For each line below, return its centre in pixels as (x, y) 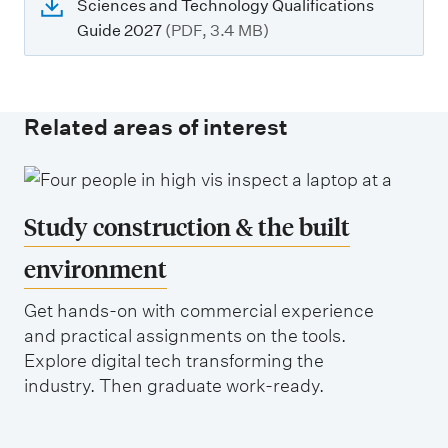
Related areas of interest (156, 126)
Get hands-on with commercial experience (199, 310)
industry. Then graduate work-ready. (174, 385)
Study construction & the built (187, 226)
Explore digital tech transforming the (174, 360)
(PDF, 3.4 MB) (217, 30)
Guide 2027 (121, 30)
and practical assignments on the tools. (185, 335)
